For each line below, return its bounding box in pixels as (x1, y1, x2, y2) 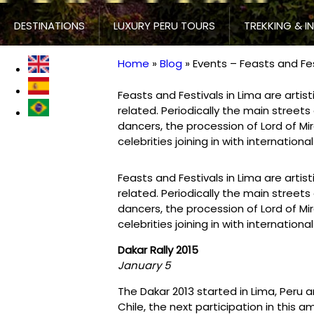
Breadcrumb (118, 69, 205, 88)
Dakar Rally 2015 (118, 242, 198, 257)
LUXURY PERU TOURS (114, 18, 215, 34)
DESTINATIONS (14, 18, 85, 34)
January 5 (118, 257, 170, 273)
